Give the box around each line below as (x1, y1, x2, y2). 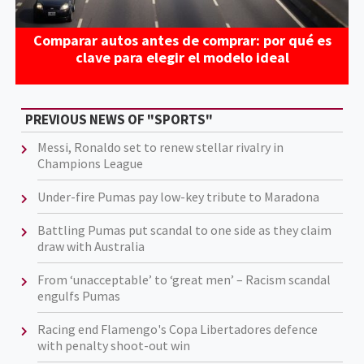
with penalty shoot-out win (37, 337, 190, 354)
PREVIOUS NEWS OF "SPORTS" (24, 110, 213, 129)
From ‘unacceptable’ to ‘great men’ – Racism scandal (37, 271, 331, 288)
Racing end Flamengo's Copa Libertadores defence (37, 321, 318, 338)
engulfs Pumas (37, 288, 120, 305)
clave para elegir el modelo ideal (75, 47, 289, 67)
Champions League (37, 155, 143, 172)
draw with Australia (37, 238, 145, 255)
